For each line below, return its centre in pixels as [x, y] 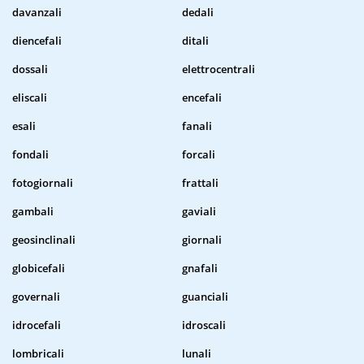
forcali [199, 155]
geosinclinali [44, 240]
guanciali [205, 297]
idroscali [204, 325]
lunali [197, 354]
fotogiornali [43, 183]
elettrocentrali [219, 69]
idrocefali [37, 325]
